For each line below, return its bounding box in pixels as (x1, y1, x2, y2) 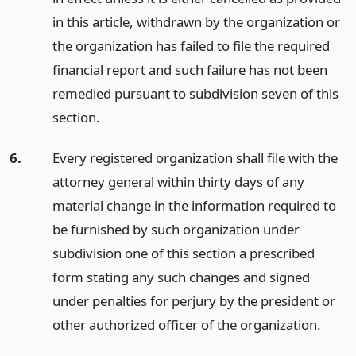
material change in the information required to (52, 195, 336, 215)
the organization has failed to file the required (52, 37, 330, 56)
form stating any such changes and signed (52, 267, 310, 286)
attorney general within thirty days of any (52, 172, 304, 191)
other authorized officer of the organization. (52, 315, 321, 334)
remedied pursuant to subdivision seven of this (52, 84, 339, 103)
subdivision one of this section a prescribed (52, 243, 315, 262)
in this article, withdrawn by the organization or (52, 13, 340, 32)
